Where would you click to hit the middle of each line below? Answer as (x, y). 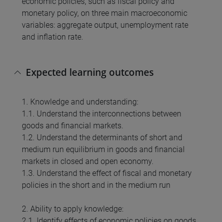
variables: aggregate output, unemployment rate (105, 25)
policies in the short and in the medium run (96, 185)
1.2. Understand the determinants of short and (102, 138)
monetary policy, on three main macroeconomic (105, 13)
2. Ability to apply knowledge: (73, 209)
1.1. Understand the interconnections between (102, 114)
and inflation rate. (53, 37)
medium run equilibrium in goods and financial (103, 150)
